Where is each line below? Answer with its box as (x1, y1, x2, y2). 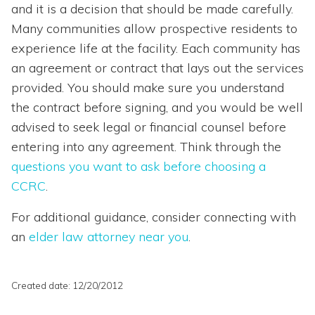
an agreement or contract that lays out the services (11, 60, 304, 77)
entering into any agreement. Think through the (11, 139, 281, 155)
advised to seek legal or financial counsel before (11, 119, 286, 136)
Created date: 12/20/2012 (11, 279, 123, 292)
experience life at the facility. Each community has (11, 40, 300, 57)
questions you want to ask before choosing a (11, 158, 266, 175)
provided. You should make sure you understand (11, 79, 284, 96)
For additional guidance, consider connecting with (11, 209, 296, 226)
